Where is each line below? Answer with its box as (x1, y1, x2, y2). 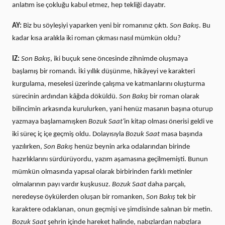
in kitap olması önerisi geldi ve (124, 118, 213, 126)
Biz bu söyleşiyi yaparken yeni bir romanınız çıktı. (23, 22, 170, 30)
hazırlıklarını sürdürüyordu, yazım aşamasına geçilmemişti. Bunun (12, 156, 208, 164)
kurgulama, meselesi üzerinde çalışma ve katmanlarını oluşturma (12, 80, 205, 88)
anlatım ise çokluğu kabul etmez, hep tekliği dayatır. (12, 2, 167, 10)
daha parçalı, (146, 181, 186, 189)
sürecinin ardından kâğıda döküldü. (12, 93, 119, 101)
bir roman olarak (148, 93, 199, 101)
